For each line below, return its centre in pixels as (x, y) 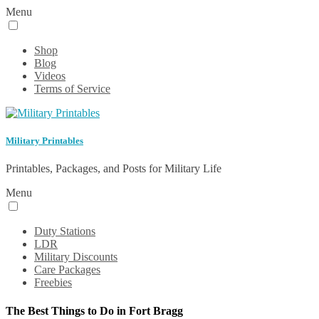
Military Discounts (76, 257)
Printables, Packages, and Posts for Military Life (114, 169)
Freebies (53, 283)
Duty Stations (65, 231)
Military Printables (45, 141)
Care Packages (67, 270)
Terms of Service (72, 89)
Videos (50, 76)
